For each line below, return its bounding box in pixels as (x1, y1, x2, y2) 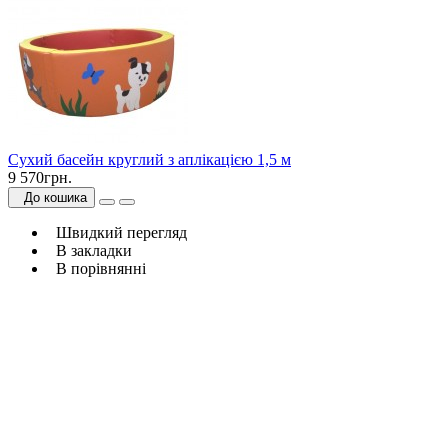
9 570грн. (8, 169, 72, 187)
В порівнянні (48, 260, 146, 278)
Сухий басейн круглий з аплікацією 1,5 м (8, 151, 291, 169)
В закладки (48, 242, 132, 260)
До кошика (16, 190, 87, 206)
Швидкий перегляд (48, 224, 187, 242)
